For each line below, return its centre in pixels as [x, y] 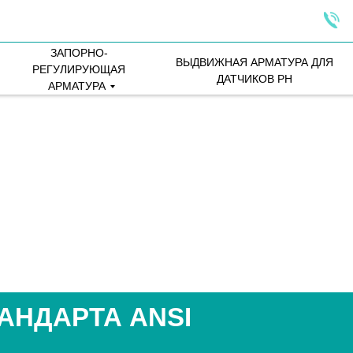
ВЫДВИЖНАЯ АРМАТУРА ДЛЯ [254, 62]
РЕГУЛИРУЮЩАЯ [79, 69]
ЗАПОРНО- [79, 53]
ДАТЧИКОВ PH [254, 79]
